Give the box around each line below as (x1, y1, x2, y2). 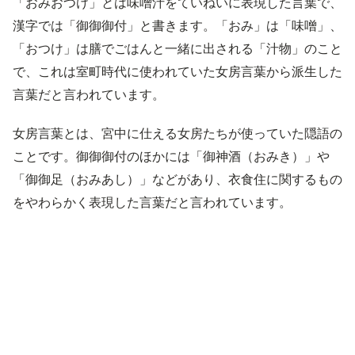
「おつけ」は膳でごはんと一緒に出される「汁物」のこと (13, 40, 342, 56)
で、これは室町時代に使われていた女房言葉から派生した (13, 63, 342, 79)
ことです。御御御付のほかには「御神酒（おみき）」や (13, 148, 330, 164)
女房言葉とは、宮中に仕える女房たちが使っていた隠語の (13, 125, 342, 141)
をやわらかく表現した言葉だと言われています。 (13, 194, 292, 210)
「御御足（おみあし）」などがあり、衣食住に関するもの (13, 171, 342, 187)
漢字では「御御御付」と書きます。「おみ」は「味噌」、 (13, 17, 342, 33)
